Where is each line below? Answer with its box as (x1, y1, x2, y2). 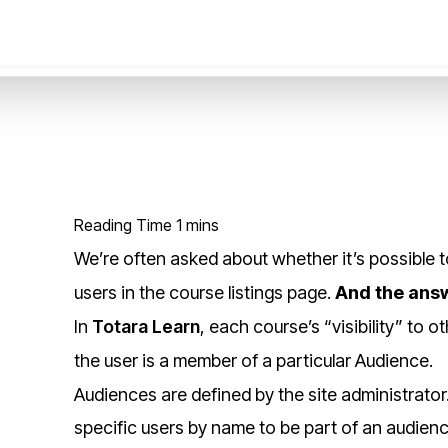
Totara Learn (91, 315, 200, 337)
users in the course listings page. (73, 281, 335, 303)
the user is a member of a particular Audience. (73, 349, 433, 371)
